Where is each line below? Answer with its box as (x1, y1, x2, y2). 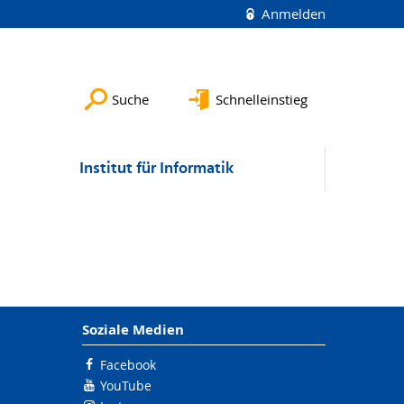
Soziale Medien (82, 320, 184, 339)
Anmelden (258, 5, 326, 23)
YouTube (100, 377, 151, 394)
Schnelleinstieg (216, 90, 308, 108)
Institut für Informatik (79, 156, 234, 182)
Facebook (100, 356, 156, 373)
